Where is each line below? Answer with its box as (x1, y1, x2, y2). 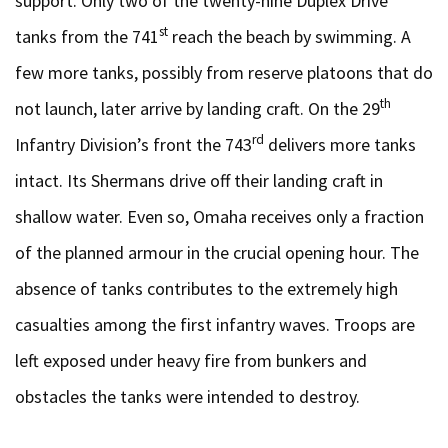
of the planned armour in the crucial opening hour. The (15, 241, 419, 264)
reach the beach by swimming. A (168, 25, 411, 48)
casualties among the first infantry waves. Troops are (15, 313, 415, 336)
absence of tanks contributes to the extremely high (15, 277, 398, 300)
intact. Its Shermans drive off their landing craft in (15, 169, 383, 192)
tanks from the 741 (15, 25, 159, 48)
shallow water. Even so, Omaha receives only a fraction (15, 205, 424, 228)
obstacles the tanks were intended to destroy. (15, 385, 360, 408)
